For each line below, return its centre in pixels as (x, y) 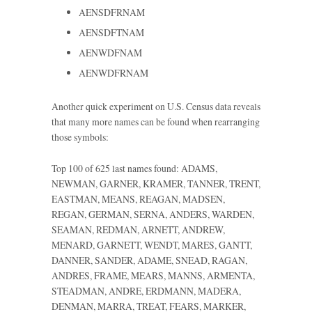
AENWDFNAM (110, 52)
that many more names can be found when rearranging (156, 122)
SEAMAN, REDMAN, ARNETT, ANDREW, (138, 229)
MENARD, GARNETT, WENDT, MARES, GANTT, (152, 244)
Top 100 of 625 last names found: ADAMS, (134, 168)
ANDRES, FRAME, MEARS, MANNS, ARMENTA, (153, 275)
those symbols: (80, 137)
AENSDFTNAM (111, 32)
